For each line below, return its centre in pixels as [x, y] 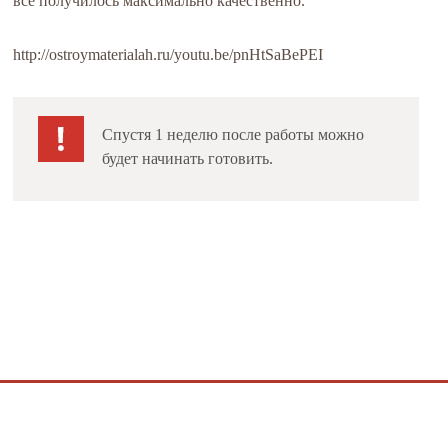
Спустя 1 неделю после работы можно [233, 134]
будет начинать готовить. [188, 158]
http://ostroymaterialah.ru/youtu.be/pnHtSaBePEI [168, 54]
